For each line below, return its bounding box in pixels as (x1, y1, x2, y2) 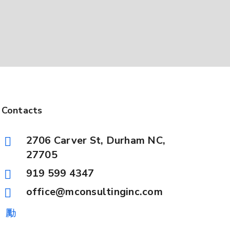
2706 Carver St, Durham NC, (26, 133, 166, 147)
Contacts (1, 104, 43, 117)
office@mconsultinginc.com (26, 185, 163, 199)
